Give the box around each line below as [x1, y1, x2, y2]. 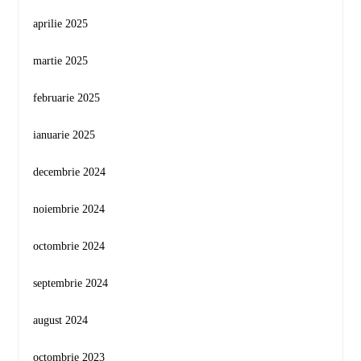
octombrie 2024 [33, 239, 106, 252]
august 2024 [33, 313, 89, 326]
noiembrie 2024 [33, 202, 106, 215]
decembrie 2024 [33, 165, 106, 178]
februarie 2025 [33, 91, 101, 104]
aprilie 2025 [33, 17, 89, 30]
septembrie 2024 [33, 276, 109, 289]
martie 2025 [33, 54, 89, 67]
